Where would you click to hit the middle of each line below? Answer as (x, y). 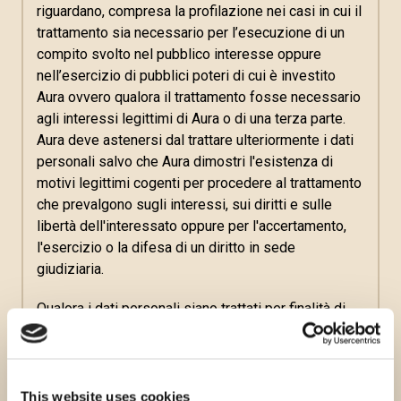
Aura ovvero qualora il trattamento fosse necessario (199, 97)
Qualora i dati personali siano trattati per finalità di (191, 308)
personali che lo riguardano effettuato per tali (177, 373)
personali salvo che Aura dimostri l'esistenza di (185, 162)
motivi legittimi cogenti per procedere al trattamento (199, 183)
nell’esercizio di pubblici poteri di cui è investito (186, 76)
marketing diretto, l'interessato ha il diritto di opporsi (200, 330)
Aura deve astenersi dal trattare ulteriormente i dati (195, 140)
